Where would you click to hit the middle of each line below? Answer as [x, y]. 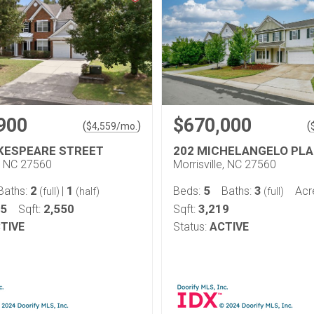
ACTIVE [229, 227]
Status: [190, 227]
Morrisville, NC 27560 [225, 164]
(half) [87, 191]
